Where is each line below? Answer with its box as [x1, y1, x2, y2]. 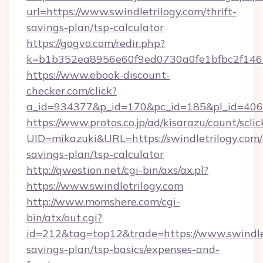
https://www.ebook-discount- [26, 68, 170, 82]
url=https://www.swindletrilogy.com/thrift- [26, 5, 237, 18]
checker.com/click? [26, 84, 117, 97]
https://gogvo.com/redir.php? [26, 36, 165, 50]
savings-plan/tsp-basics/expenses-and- [26, 242, 220, 256]
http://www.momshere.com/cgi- [26, 195, 180, 208]
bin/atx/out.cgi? [26, 211, 102, 224]
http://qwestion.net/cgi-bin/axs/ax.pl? [26, 163, 208, 177]
